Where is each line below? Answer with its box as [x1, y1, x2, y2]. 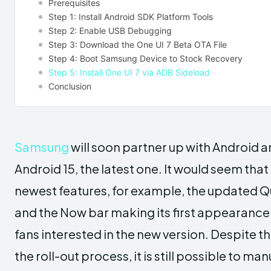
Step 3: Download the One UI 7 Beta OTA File [48, 39, 227, 50]
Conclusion [48, 80, 91, 91]
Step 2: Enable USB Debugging [48, 25, 172, 36]
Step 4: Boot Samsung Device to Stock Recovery [48, 53, 243, 64]
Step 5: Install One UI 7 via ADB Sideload [48, 67, 210, 77]
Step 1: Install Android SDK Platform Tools [48, 11, 213, 22]
